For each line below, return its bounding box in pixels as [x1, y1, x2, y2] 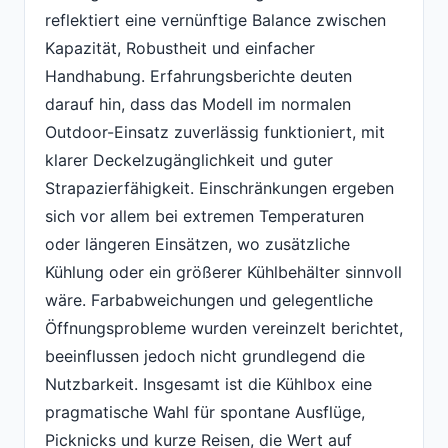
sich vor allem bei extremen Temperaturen [45, 205, 364, 226]
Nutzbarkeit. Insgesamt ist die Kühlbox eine [45, 373, 372, 394]
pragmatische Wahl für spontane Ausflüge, [45, 401, 365, 422]
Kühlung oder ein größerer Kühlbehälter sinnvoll [45, 261, 402, 282]
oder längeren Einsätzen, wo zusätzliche [45, 233, 350, 254]
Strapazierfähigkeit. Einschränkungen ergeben [45, 177, 394, 198]
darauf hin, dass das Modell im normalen [45, 93, 351, 114]
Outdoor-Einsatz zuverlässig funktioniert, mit [45, 121, 385, 142]
